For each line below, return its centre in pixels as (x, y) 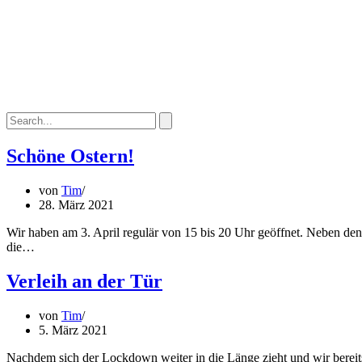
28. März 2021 (76, 205)
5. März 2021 (73, 330)
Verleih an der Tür (84, 282)
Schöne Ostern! (70, 156)
